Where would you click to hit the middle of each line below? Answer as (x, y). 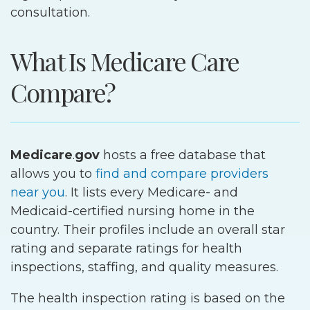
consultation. (50, 12)
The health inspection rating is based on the (148, 298)
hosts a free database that (184, 155)
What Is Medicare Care (125, 61)
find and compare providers (182, 174)
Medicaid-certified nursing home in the (133, 211)
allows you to (53, 174)
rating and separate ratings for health (126, 248)
